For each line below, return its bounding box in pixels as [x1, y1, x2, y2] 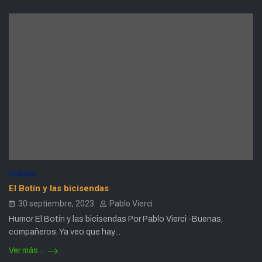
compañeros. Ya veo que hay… [9, 227, 120, 236]
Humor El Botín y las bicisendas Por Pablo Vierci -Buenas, [9, 214, 223, 223]
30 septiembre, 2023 [18, 198, 94, 208]
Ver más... [9, 246, 45, 255]
